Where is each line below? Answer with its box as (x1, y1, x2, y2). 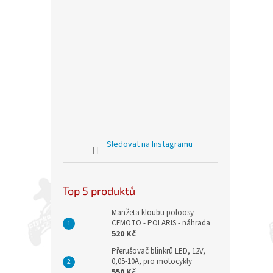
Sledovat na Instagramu (107, 138, 193, 151)
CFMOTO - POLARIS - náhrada (112, 217, 210, 229)
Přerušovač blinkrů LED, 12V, (112, 245, 205, 257)
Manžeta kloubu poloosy (112, 207, 194, 218)
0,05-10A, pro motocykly (112, 255, 192, 267)
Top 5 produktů (63, 183, 135, 197)
